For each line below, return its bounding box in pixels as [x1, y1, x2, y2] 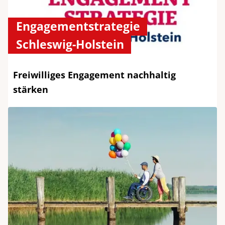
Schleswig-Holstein [16, 37, 124, 53]
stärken [13, 83, 48, 96]
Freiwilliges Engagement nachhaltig [13, 69, 176, 81]
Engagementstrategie [16, 19, 140, 35]
